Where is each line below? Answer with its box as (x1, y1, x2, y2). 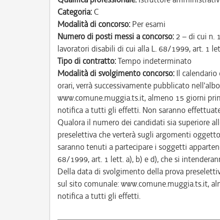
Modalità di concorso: (57, 19, 130, 29)
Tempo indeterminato (116, 55, 192, 66)
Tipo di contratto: (57, 55, 116, 66)
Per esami (130, 19, 165, 29)
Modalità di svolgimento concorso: (57, 68, 174, 79)
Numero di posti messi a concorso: (57, 31, 174, 42)
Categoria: (57, 6, 92, 17)
